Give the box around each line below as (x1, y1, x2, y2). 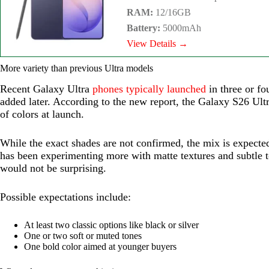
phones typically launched (92, 82, 206, 95)
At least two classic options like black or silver (24, 219, 199, 230)
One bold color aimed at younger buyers (24, 241, 177, 252)
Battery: (127, 22, 160, 33)
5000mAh (160, 22, 201, 33)
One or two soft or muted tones (24, 230, 142, 241)
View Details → (127, 38, 188, 49)
